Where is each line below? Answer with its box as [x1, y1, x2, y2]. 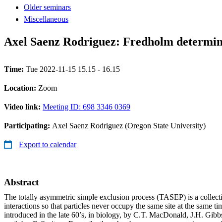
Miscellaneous [24, 14, 68, 23]
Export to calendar [19, 140, 76, 149]
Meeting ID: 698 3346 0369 [43, 102, 130, 111]
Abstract [4, 176, 39, 187]
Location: [4, 83, 38, 92]
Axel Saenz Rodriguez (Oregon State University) [52, 121, 206, 130]
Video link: [4, 102, 43, 111]
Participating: [4, 121, 52, 130]
